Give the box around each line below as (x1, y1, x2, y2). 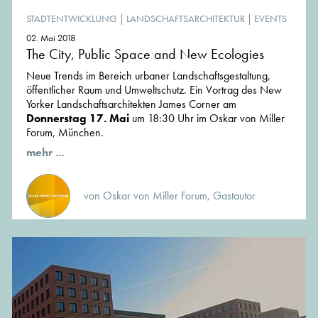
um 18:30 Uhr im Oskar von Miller (129, 111, 285, 126)
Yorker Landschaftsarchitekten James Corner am (26, 97, 236, 112)
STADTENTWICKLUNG (26, 12, 117, 26)
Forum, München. (26, 125, 104, 141)
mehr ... (26, 145, 64, 160)
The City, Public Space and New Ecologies (26, 45, 264, 64)
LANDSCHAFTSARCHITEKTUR (126, 12, 245, 26)
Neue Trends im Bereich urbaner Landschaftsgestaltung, (26, 68, 270, 84)
